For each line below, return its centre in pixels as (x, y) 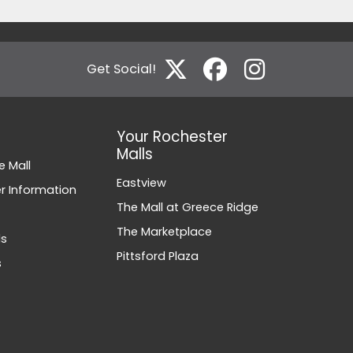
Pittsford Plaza (158, 256)
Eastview (142, 183)
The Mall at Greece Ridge (188, 207)
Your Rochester (173, 137)
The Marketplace (165, 232)
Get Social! (121, 69)
